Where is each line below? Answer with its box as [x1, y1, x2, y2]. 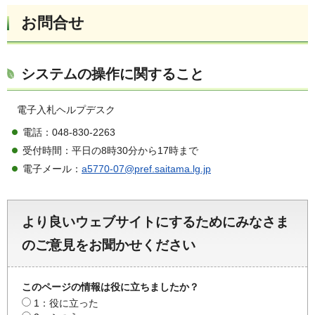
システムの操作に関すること [21, 66, 204, 82]
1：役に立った [34, 297, 98, 309]
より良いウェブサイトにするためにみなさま [22, 214, 289, 230]
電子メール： [22, 163, 82, 175]
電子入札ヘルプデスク [17, 104, 115, 116]
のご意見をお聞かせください [22, 238, 195, 253]
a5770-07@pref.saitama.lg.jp [82, 163, 211, 175]
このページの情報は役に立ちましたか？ [22, 281, 199, 293]
